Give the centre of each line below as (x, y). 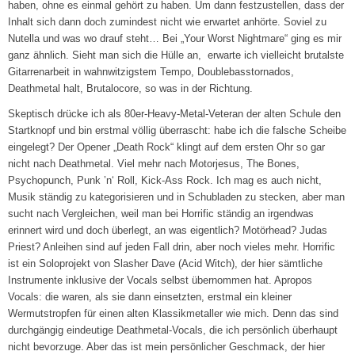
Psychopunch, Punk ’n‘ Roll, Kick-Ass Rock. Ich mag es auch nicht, (165, 181)
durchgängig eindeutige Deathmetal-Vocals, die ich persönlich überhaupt (173, 330)
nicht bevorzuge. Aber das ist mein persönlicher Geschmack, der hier (167, 347)
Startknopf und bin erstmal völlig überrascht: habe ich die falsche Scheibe (177, 131)
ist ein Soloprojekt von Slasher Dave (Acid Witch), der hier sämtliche (166, 264)
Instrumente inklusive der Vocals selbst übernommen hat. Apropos (160, 281)
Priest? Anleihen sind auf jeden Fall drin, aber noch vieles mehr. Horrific (172, 247)
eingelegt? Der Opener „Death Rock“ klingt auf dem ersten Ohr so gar (167, 147)
